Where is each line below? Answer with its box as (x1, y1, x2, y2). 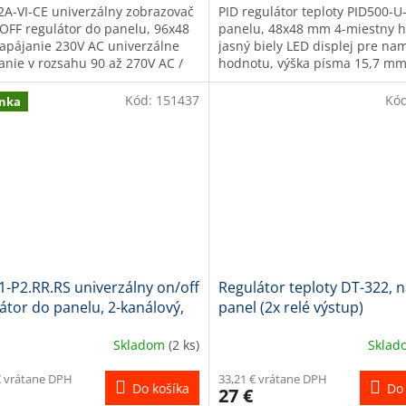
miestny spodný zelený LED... (217, 72, 394, 90)
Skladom (112, 335, 169, 353)
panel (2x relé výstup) (217, 297, 363, 318)
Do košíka (131, 380, 189, 398)
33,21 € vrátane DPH (217, 371, 327, 388)
